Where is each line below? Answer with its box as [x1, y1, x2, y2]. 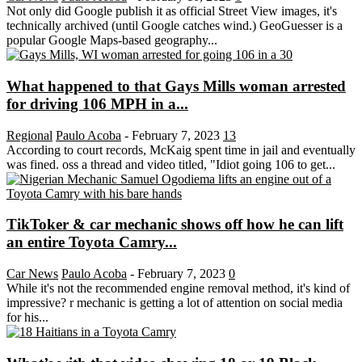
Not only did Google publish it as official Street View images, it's [6, 4, 337, 19]
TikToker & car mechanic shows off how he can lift [6, 216, 343, 234]
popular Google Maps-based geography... [6, 33, 217, 48]
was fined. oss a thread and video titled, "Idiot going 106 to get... [6, 157, 335, 171]
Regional [6, 128, 53, 142]
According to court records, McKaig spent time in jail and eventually [6, 142, 356, 157]
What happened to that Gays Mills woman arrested [6, 77, 346, 95]
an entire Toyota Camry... [6, 234, 177, 251]
